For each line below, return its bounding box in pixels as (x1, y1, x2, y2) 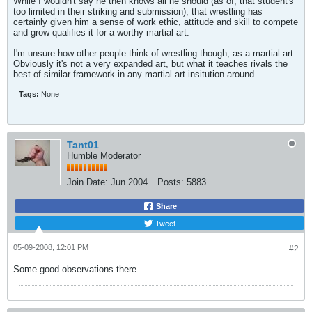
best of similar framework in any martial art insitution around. (13, 69, 257, 79)
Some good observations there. (13, 264, 139, 274)
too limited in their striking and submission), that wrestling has (13, 6, 263, 17)
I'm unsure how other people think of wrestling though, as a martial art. (13, 48, 296, 58)
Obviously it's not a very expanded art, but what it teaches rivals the (13, 58, 288, 69)
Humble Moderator (67, 150, 141, 161)
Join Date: (67, 177, 108, 187)
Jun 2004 (111, 177, 148, 187)
